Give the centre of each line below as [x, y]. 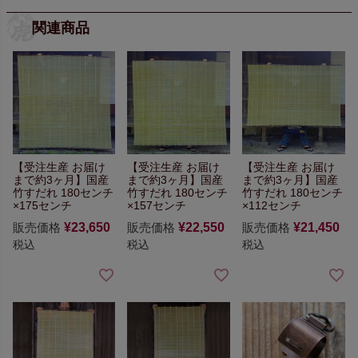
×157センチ [157, 206]
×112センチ [272, 206]
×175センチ [42, 206]
